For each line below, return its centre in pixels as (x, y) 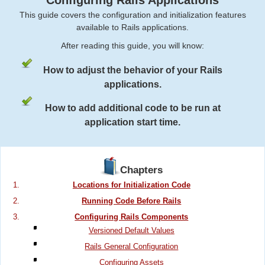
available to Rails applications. (132, 27)
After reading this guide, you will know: (132, 46)
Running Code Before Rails (132, 201)
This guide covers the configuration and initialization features (132, 14)
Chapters (142, 170)
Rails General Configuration (132, 247)
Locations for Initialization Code (131, 185)
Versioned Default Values (131, 231)
